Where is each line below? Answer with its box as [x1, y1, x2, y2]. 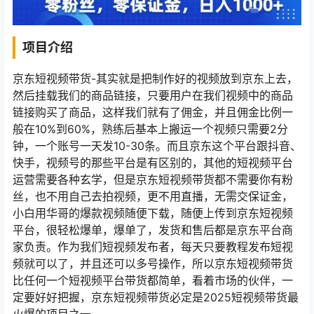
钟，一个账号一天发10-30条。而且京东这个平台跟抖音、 [13, 138, 301, 153]
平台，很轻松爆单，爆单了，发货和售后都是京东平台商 [13, 222, 293, 237]
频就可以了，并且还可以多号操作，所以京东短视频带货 [13, 256, 293, 271]
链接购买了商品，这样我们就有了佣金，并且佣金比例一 [13, 104, 293, 119]
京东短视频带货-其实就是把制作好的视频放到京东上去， [13, 71, 298, 86]
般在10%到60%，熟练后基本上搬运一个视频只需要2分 [13, 121, 288, 136]
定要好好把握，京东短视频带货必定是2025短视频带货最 [13, 289, 299, 304]
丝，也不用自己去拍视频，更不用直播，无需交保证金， [13, 189, 293, 203]
